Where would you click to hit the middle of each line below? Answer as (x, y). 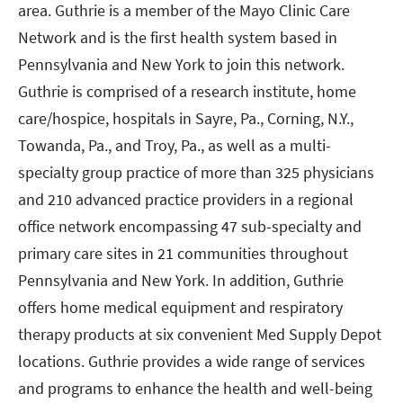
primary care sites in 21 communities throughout (183, 253)
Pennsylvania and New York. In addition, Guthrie (181, 280)
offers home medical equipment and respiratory (180, 307)
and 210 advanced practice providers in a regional (186, 199)
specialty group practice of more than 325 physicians (196, 172)
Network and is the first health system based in (178, 37)
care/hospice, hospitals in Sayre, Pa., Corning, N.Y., (186, 118)
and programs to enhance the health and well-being (195, 388)
